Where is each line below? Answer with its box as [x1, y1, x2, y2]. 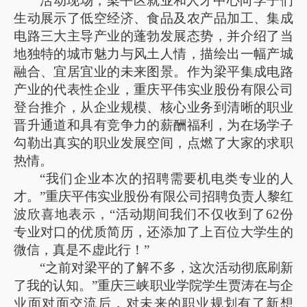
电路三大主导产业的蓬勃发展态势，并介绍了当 [14, 28, 293, 43]
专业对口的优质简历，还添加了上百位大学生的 [14, 224, 293, 239]
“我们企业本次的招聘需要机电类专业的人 [40, 171, 293, 186]
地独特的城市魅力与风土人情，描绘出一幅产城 [14, 46, 293, 61]
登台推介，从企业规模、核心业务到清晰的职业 [14, 99, 293, 114]
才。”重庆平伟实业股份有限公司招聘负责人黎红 [14, 188, 293, 204]
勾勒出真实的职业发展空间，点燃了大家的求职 [14, 135, 293, 150]
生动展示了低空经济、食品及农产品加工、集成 [14, 10, 293, 25]
